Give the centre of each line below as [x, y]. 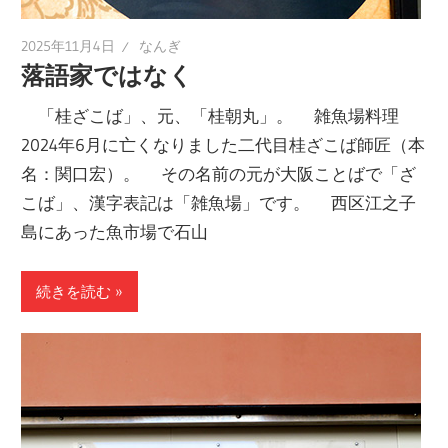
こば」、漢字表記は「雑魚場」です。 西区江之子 [219, 202]
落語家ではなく [107, 76]
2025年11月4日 [68, 45]
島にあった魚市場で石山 [115, 231]
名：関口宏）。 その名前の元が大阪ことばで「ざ [219, 173]
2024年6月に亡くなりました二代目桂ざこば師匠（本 [223, 144]
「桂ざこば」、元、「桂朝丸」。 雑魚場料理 [221, 115]
